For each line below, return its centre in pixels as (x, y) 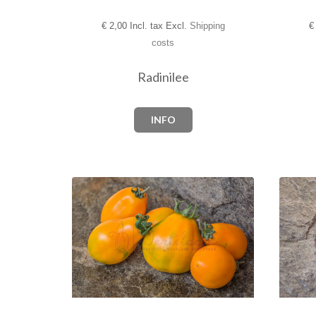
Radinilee (163, 77)
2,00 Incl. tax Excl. (148, 25)
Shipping (207, 25)
